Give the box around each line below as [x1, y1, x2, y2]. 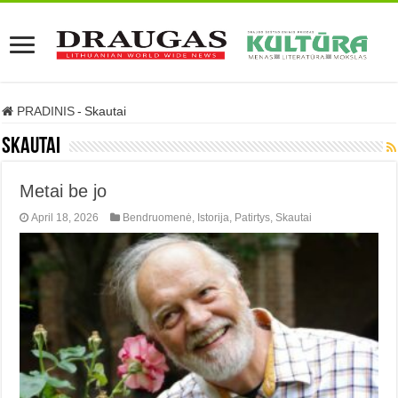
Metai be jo [20, 181, 107, 201]
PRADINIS [13, 104, 76, 118]
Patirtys [235, 211, 271, 224]
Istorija [197, 211, 230, 224]
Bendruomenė [123, 211, 193, 224]
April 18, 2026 [31, 211, 99, 224]
